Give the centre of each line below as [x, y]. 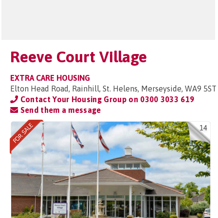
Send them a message [60, 110]
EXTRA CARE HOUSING [50, 78]
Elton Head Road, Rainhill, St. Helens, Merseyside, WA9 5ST [113, 89]
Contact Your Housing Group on [79, 99]
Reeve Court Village [79, 57]
